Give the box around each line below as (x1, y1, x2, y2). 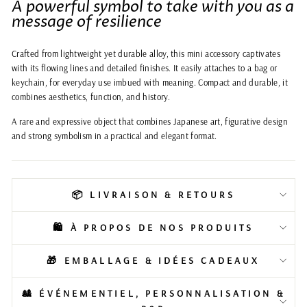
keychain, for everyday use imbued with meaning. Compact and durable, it (12, 76, 288, 88)
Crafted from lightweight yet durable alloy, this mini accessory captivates (12, 47, 280, 59)
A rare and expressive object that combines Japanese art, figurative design (12, 115, 288, 127)
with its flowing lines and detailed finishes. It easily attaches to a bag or (12, 62, 278, 73)
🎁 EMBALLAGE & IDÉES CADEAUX (47, 254, 260, 267)
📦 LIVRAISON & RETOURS (71, 188, 236, 201)
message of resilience (12, 11, 162, 32)
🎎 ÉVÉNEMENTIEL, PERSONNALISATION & (22, 286, 285, 299)
